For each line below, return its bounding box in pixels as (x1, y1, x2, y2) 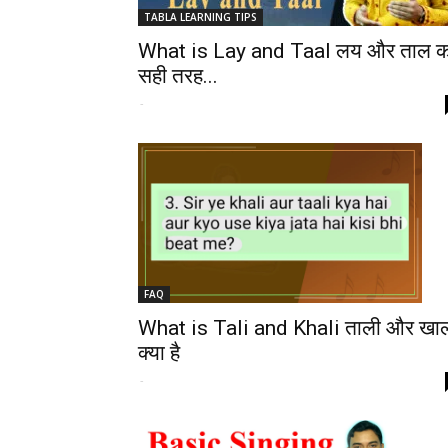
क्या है (138, 340, 180, 365)
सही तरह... (138, 64, 218, 88)
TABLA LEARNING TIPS (144, 10, 257, 24)
